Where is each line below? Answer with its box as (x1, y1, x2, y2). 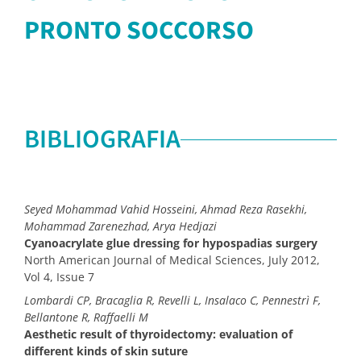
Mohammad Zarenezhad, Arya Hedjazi (24, 218, 217, 234)
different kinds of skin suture (24, 343, 188, 359)
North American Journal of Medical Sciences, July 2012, (24, 252, 320, 268)
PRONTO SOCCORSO (24, 12, 254, 49)
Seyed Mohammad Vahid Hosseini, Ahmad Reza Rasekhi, (24, 201, 307, 218)
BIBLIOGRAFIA (24, 121, 180, 159)
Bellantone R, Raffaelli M (24, 309, 148, 326)
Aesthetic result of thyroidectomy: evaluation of (24, 326, 293, 342)
